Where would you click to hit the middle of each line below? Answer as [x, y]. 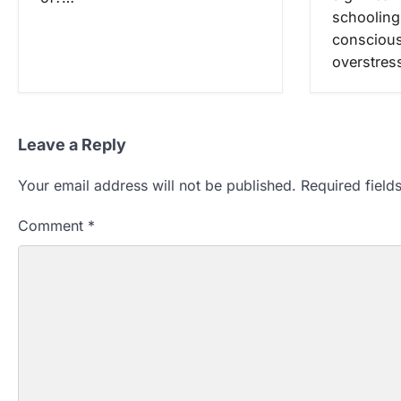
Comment [53, 225]
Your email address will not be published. [157, 185]
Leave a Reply [72, 144]
